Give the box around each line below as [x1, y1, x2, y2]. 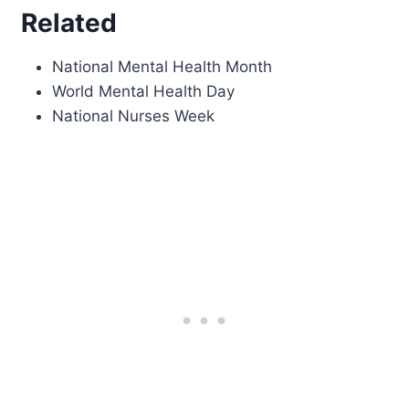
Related [21, 6, 118, 38]
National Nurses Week [52, 106, 215, 125]
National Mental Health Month [52, 57, 273, 76]
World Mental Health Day [52, 81, 236, 100]
